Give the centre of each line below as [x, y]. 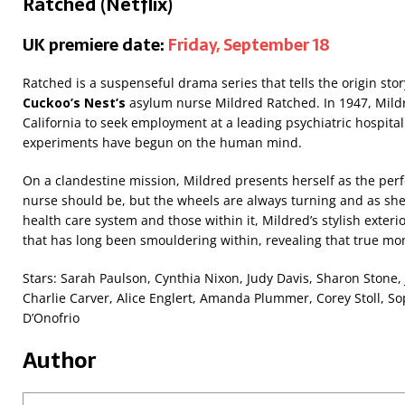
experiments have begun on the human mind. [162, 143]
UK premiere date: [95, 45]
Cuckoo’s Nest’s [76, 103]
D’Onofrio [51, 318]
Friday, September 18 [249, 45]
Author [59, 361]
